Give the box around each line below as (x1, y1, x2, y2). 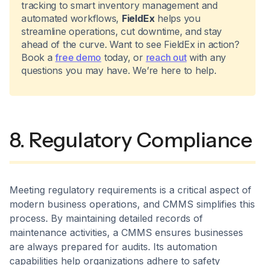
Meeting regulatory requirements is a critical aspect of (9, 183, 251, 196)
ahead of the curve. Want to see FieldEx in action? (21, 38, 240, 50)
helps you (154, 12, 201, 24)
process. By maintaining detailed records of (9, 212, 203, 224)
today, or (101, 51, 146, 63)
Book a (21, 51, 56, 63)
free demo (55, 51, 102, 63)
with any (186, 51, 227, 63)
